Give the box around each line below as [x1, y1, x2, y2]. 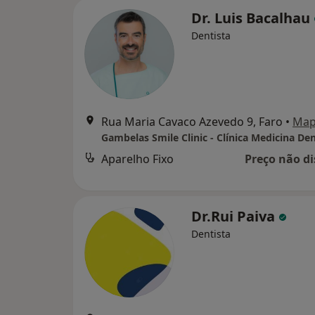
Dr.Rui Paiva [191, 207, 278, 226]
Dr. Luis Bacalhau [191, 8, 314, 27]
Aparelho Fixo [101, 151, 174, 167]
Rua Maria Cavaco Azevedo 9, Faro [101, 114, 283, 129]
